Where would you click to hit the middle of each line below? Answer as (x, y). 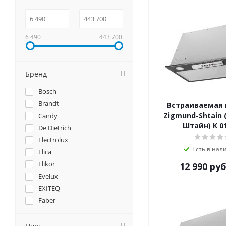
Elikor (47, 164)
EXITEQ (49, 188)
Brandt (49, 104)
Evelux (48, 176)
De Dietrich (55, 128)
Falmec (49, 213)
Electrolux (53, 140)
